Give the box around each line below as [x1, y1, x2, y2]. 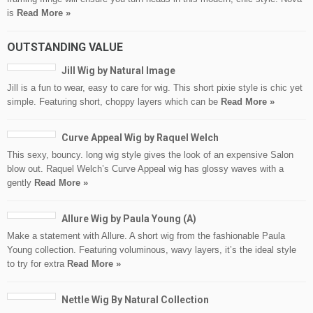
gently [7, 177, 34, 189]
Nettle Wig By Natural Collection [61, 294, 209, 306]
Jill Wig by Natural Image [61, 65, 175, 77]
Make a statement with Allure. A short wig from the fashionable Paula [7, 231, 285, 242]
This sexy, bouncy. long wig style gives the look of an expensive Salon [7, 150, 293, 161]
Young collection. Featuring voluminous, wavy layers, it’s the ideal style [7, 245, 296, 256]
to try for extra [7, 259, 67, 270]
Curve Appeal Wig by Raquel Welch [61, 132, 219, 144]
